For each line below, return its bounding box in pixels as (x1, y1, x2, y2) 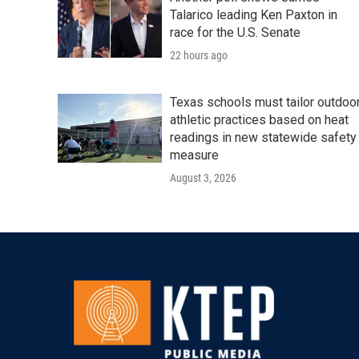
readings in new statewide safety (170, 130, 357, 146)
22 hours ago (170, 49, 228, 63)
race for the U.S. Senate (170, 25, 301, 41)
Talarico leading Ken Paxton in (170, 7, 337, 23)
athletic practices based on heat (170, 112, 349, 128)
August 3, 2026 (170, 171, 236, 185)
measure (170, 147, 219, 163)
